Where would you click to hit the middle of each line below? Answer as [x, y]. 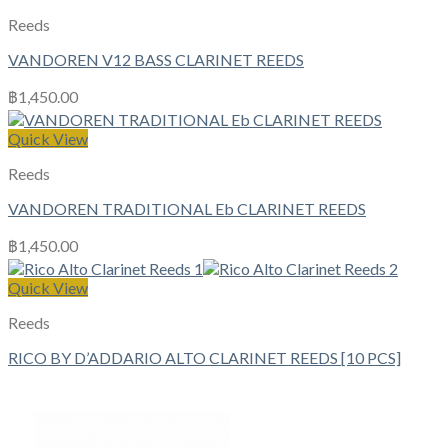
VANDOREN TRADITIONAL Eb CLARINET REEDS [187, 209]
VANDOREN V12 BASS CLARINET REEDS [156, 60]
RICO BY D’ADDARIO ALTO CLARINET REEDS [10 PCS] [204, 358]
